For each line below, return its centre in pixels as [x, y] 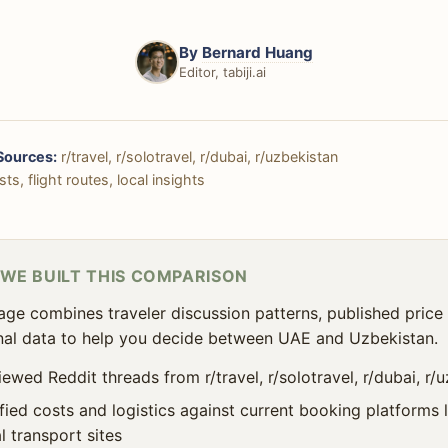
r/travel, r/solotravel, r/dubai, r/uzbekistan [197, 157]
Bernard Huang [257, 53]
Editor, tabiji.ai [222, 72]
